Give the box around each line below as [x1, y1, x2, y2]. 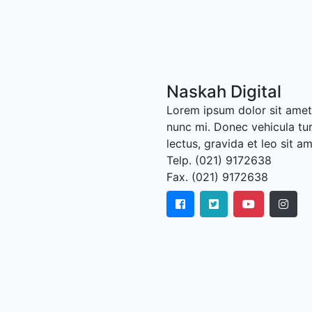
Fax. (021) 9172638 [166, 170, 268, 184]
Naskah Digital [166, 81, 281, 102]
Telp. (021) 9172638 [166, 153, 272, 167]
